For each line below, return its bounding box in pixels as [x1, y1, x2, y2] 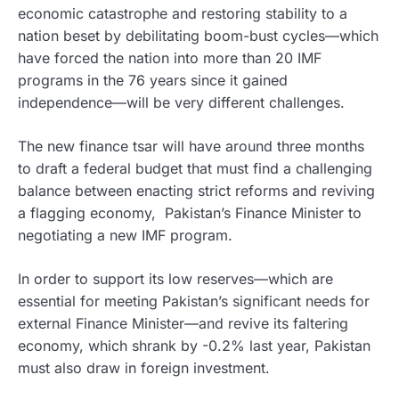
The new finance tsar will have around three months [18, 137, 364, 156]
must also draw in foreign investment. [18, 359, 270, 378]
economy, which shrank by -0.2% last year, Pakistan [18, 337, 370, 355]
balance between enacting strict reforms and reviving [18, 182, 375, 200]
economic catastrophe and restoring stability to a [18, 4, 347, 23]
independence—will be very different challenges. [18, 94, 345, 112]
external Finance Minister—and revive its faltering [18, 314, 348, 333]
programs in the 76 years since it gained [18, 71, 288, 90]
